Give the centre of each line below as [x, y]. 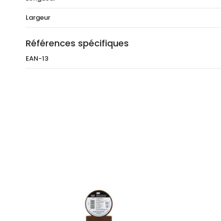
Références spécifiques [77, 43]
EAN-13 [37, 59]
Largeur [38, 18]
